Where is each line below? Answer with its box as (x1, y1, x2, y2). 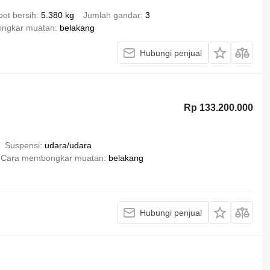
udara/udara (44, 140, 92, 150)
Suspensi (4, 140, 40, 150)
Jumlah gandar (83, 10, 140, 20)
